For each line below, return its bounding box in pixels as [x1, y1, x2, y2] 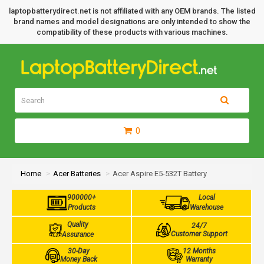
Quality [67, 220, 89, 229]
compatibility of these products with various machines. [36, 28, 228, 37]
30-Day [68, 247, 90, 255]
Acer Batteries [53, 169, 101, 178]
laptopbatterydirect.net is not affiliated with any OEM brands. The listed [8, 6, 256, 15]
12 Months [182, 247, 216, 255]
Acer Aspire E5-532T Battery [113, 169, 207, 178]
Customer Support [170, 230, 227, 238]
